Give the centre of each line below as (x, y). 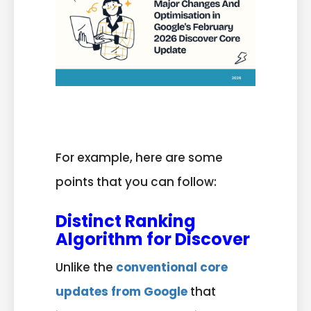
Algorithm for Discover (153, 239)
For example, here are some (139, 158)
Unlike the (86, 267)
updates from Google (121, 291)
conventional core (172, 267)
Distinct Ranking (126, 221)
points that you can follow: (136, 182)
